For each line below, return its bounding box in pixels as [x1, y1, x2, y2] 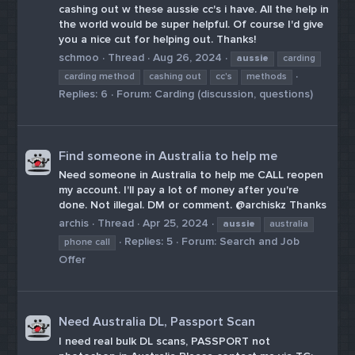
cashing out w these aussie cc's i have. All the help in [59, 2, 330, 17]
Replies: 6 [59, 86, 109, 101]
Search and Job [219, 234, 300, 248]
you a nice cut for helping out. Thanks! [59, 32, 257, 47]
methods [246, 70, 288, 82]
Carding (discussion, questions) [155, 86, 314, 101]
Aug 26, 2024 [153, 50, 223, 64]
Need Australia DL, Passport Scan [59, 314, 256, 330]
